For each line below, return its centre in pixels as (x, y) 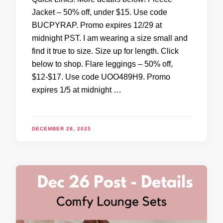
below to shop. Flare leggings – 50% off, (102, 64)
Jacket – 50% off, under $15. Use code (100, 12)
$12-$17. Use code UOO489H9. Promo (101, 77)
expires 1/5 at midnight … (77, 90)
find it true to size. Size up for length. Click (105, 51)
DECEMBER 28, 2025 (61, 128)
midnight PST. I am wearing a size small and (110, 38)
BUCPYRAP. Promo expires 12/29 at (97, 25)
